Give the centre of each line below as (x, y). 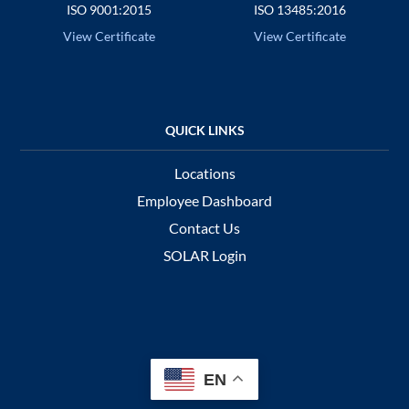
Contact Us (204, 227)
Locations (204, 173)
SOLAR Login (204, 255)
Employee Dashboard (204, 200)
